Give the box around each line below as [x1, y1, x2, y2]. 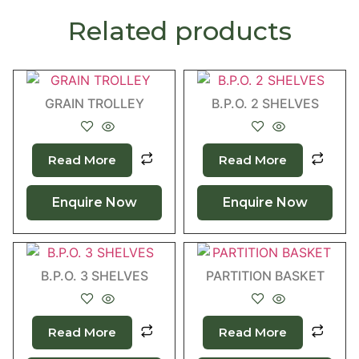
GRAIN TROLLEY [44, 95, 144, 111]
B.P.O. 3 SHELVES [40, 267, 148, 284]
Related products [67, 14, 292, 46]
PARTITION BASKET [205, 267, 325, 284]
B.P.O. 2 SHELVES [211, 95, 319, 111]
